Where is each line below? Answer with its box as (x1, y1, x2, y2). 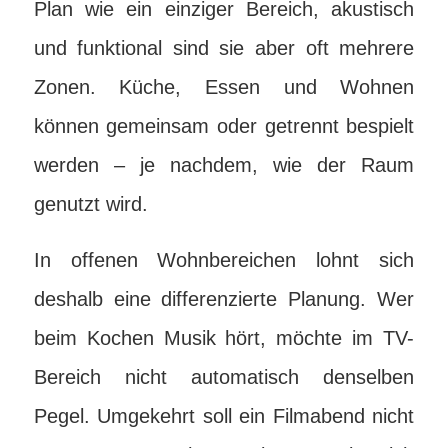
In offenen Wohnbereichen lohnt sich (33, 249, 415, 271)
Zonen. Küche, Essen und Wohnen (33, 76, 415, 98)
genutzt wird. (33, 193, 148, 215)
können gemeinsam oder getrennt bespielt (33, 115, 415, 137)
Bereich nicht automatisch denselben (33, 366, 415, 388)
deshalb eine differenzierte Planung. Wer (33, 288, 415, 310)
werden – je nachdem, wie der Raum (33, 154, 415, 176)
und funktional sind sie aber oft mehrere (33, 37, 415, 59)
